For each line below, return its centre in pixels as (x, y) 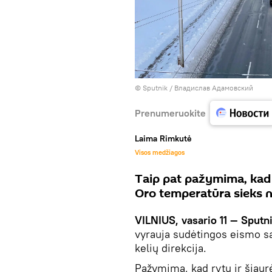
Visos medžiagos (160, 153)
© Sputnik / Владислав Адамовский (194, 88)
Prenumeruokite (170, 113)
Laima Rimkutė (163, 139)
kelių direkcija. (171, 248)
